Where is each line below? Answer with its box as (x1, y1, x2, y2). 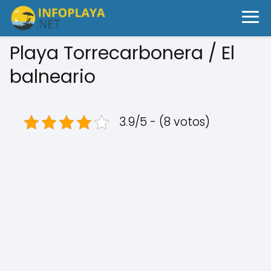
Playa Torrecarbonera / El (10, 41, 235, 66)
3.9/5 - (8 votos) (119, 114, 210, 130)
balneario (10, 64, 100, 90)
